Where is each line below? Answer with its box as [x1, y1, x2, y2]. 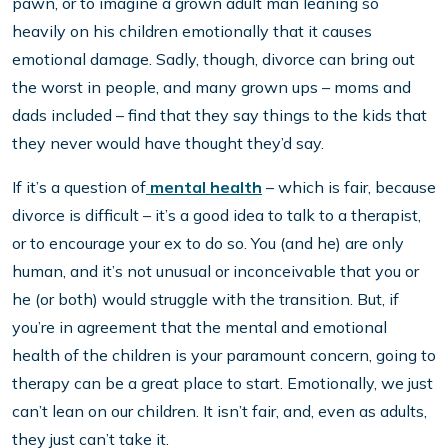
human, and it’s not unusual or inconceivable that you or [12, 260, 419, 281]
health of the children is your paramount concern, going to [12, 344, 436, 365]
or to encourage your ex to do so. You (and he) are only [12, 232, 404, 253]
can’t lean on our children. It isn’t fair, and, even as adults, [12, 400, 427, 421]
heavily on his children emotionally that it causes [12, 20, 372, 41]
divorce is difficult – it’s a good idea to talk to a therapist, [12, 204, 421, 225]
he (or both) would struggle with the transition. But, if [12, 288, 399, 309]
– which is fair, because [262, 176, 436, 197]
